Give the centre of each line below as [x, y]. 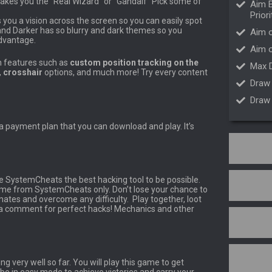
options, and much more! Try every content [126, 73]
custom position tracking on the [134, 63]
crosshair [24, 73]
